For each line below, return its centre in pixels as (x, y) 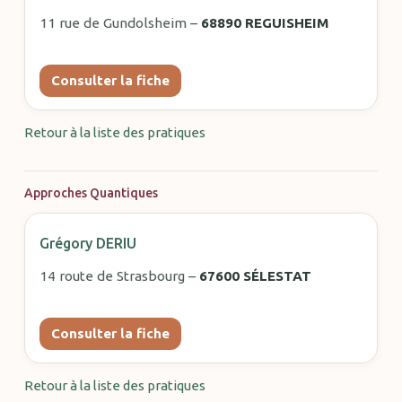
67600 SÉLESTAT (255, 275)
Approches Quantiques (91, 192)
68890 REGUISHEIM (264, 22)
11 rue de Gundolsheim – (120, 22)
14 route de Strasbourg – (119, 275)
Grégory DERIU (87, 243)
